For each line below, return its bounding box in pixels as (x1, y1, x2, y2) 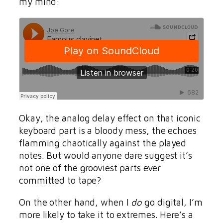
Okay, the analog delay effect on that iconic (19, 112, 201, 124)
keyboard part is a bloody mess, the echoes (19, 125, 197, 136)
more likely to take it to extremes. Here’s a (19, 209, 193, 220)
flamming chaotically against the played (19, 137, 187, 149)
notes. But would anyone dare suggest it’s (19, 150, 192, 161)
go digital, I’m (142, 196, 203, 208)
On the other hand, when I (19, 196, 131, 208)
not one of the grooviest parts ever (19, 162, 161, 174)
